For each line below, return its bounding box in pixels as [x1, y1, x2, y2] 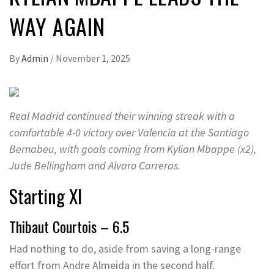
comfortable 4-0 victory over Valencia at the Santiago [9, 125, 249, 139]
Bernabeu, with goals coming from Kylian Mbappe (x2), [9, 142, 256, 156]
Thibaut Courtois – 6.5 [9, 215, 129, 237]
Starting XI [9, 182, 82, 210]
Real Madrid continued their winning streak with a [9, 109, 235, 123]
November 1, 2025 [56, 52, 130, 64]
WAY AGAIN [9, 10, 105, 42]
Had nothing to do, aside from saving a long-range [9, 242, 241, 256]
